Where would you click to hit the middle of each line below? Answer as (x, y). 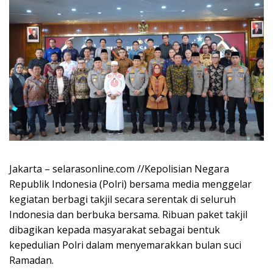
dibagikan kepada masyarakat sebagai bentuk (115, 230)
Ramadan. (31, 261)
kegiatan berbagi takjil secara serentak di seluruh (122, 200)
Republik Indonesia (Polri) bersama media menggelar (130, 184)
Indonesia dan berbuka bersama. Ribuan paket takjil (128, 215)
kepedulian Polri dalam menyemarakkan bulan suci (125, 245)
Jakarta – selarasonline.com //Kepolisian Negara (119, 169)
